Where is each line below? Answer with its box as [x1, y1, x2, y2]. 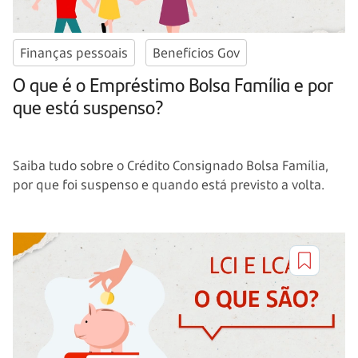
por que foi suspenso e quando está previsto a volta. [13, 176, 324, 194]
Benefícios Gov [153, 44, 240, 62]
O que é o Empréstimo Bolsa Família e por [13, 70, 332, 98]
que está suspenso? [13, 93, 164, 121]
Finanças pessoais [20, 44, 128, 62]
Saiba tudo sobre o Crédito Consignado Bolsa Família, [13, 157, 328, 175]
